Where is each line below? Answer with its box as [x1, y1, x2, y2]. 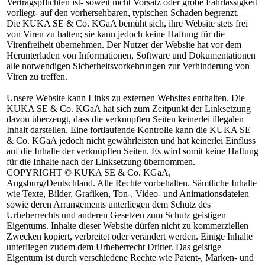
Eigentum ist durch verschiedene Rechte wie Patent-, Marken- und [7, 253, 254, 263]
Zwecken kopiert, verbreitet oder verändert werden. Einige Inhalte [7, 231, 253, 241]
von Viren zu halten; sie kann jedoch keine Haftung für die [7, 29, 225, 39]
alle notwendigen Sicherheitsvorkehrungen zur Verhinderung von [7, 61, 250, 71]
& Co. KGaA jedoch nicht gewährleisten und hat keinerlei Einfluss [7, 135, 256, 146]
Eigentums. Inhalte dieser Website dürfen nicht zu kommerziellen [7, 221, 248, 231]
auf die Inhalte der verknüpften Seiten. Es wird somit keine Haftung [7, 146, 258, 156]
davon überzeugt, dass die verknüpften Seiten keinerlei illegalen [7, 114, 244, 124]
